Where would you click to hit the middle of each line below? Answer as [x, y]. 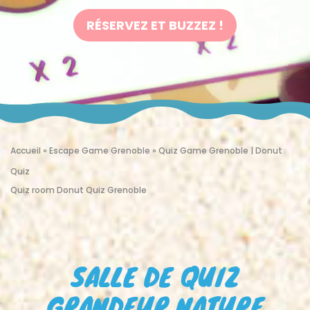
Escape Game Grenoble [100, 151]
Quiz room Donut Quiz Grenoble [79, 190]
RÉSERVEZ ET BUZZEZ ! [155, 25]
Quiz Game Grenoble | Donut [220, 151]
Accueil [26, 151]
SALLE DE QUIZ [155, 276]
